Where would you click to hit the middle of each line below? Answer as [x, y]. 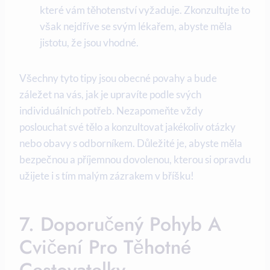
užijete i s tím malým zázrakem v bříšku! [107, 176]
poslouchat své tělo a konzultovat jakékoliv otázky [127, 127]
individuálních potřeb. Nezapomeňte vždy [111, 111]
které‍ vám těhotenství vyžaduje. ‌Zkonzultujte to [145, 10]
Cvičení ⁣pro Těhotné [105, 247]
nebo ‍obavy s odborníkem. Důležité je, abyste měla [131, 143]
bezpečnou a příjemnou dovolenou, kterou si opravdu [135, 160]
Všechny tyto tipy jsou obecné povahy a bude [118, 78]
